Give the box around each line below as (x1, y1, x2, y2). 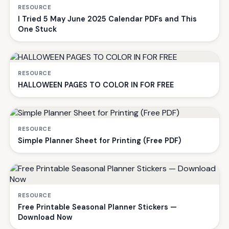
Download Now (18, 212, 73, 222)
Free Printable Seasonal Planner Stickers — (18, 202, 177, 212)
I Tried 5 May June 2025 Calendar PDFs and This (18, 14, 197, 24)
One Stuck (18, 24, 57, 34)
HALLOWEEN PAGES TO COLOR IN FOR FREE (18, 80, 174, 89)
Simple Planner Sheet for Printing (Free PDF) (18, 135, 181, 145)
